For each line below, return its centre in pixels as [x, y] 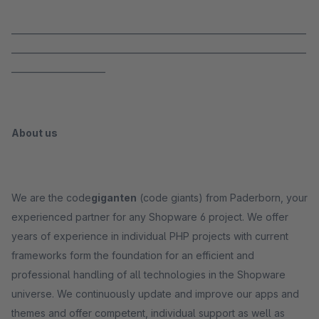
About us [35, 133]
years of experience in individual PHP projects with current [150, 236]
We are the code [51, 198]
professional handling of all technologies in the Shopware [148, 274]
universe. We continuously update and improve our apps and [155, 294]
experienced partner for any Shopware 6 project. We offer [150, 217]
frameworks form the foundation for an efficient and [133, 255]
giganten [114, 198]
